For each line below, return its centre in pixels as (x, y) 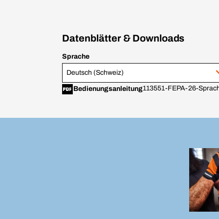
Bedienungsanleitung (108, 89)
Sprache (76, 56)
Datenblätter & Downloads (123, 38)
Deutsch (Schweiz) (95, 73)
